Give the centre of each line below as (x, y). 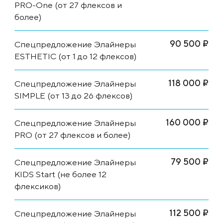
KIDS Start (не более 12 (60, 174)
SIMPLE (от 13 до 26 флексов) (73, 95)
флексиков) (38, 186)
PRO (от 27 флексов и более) (72, 135)
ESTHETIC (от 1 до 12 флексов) (75, 56)
